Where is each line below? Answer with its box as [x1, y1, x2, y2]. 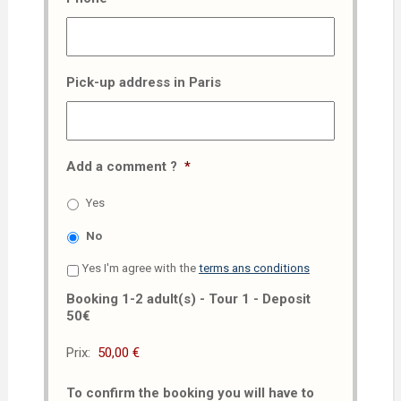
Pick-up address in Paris [65, 74, 221, 90]
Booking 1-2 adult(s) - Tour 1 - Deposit [65, 290, 311, 307]
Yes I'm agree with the [81, 260, 199, 275]
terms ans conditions [198, 260, 310, 275]
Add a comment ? [65, 158, 177, 175]
